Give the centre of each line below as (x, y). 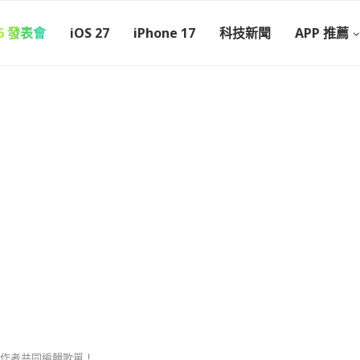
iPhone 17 (164, 33)
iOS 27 (90, 33)
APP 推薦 (322, 33)
